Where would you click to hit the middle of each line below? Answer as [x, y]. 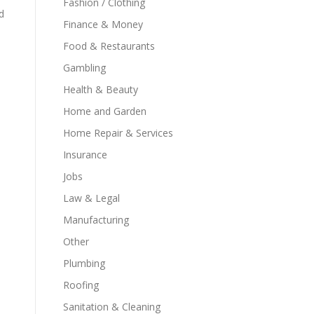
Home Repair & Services [118, 133]
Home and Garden [105, 111]
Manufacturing [96, 220]
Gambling [84, 68]
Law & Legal [91, 198]
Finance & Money [103, 24]
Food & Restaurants [109, 46]
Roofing [81, 285]
